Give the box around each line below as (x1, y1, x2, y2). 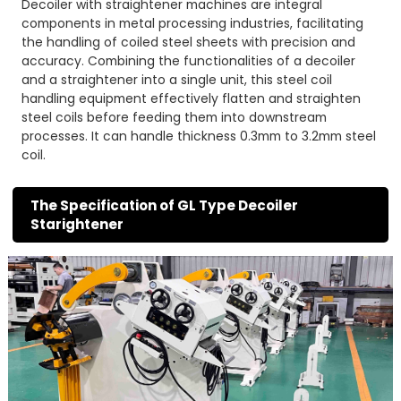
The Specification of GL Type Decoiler (30, 195, 299, 215)
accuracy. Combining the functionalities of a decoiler (21, 51, 356, 70)
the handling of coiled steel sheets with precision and (21, 32, 356, 51)
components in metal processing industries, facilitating (21, 13, 364, 32)
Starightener (30, 214, 124, 234)
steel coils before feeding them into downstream (21, 107, 328, 126)
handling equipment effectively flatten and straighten (21, 89, 362, 107)
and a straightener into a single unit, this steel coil (21, 70, 333, 89)
